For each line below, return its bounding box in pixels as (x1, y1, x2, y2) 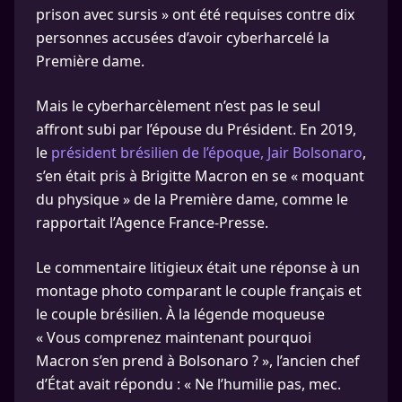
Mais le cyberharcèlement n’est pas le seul (36, 96, 320, 116)
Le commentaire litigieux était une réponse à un (36, 258, 360, 277)
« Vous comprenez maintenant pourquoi (36, 328, 311, 347)
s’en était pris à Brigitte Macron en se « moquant (36, 166, 364, 186)
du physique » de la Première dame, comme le (36, 189, 348, 209)
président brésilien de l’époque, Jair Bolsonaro (51, 143, 363, 162)
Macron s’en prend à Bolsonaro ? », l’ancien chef (36, 351, 360, 371)
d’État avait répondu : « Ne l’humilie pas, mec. (36, 374, 341, 394)
